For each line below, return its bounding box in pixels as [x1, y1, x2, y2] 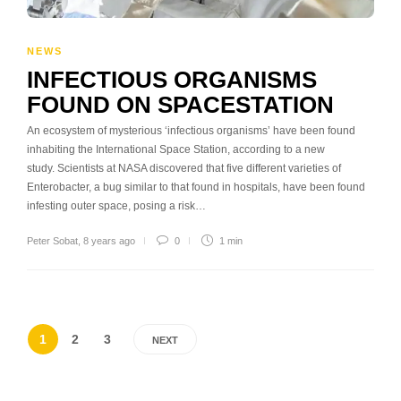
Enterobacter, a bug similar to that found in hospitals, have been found [27, 180, 365, 193]
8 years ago [83, 235, 135, 246]
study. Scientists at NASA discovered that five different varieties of [27, 161, 341, 175]
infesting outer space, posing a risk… [27, 199, 206, 212]
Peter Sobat [27, 235, 78, 246]
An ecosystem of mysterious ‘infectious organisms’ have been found [27, 124, 355, 137]
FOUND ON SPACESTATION [27, 90, 334, 118]
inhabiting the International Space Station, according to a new [27, 142, 325, 156]
